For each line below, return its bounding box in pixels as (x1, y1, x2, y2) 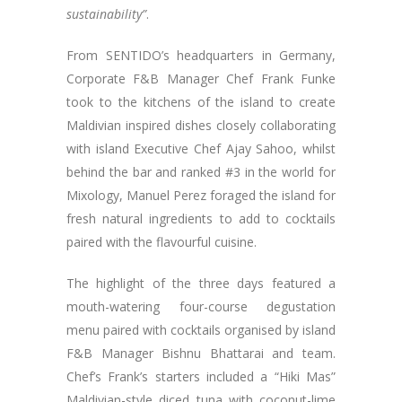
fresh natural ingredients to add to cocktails (66, 210, 336, 228)
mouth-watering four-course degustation (66, 298, 336, 316)
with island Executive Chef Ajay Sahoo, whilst (66, 140, 336, 158)
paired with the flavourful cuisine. (66, 233, 257, 251)
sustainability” (66, 5, 146, 23)
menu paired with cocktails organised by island (66, 321, 336, 339)
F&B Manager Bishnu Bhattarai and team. (66, 345, 336, 363)
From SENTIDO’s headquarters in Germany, (66, 47, 336, 65)
